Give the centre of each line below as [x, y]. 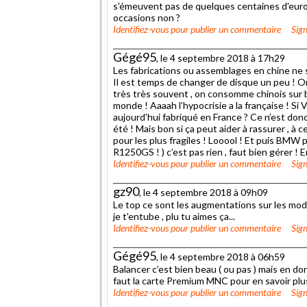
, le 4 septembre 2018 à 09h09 [204, 192]
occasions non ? [147, 17]
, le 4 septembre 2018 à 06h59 [221, 256]
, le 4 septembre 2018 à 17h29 [221, 58]
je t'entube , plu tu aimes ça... [174, 216]
